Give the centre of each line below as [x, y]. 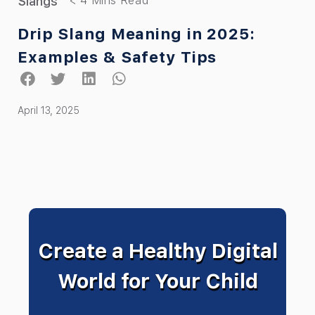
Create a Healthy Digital [157, 251]
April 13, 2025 [49, 111]
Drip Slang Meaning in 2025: [136, 34]
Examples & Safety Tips [117, 57]
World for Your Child [157, 282]
